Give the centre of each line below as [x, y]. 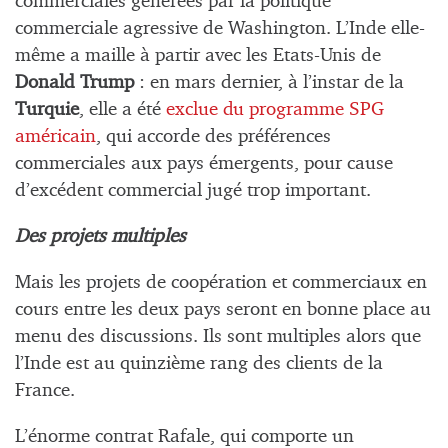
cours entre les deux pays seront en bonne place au [223, 309]
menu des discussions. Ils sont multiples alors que [218, 336]
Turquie [47, 109]
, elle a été [122, 109]
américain [55, 136]
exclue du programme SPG [275, 109]
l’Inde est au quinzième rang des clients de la [199, 363]
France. [45, 390]
